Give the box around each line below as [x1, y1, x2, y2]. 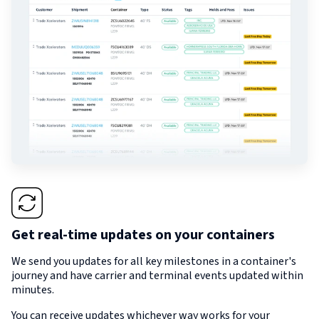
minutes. [11, 282, 54, 298]
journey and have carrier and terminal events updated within [11, 268, 303, 284]
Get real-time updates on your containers [11, 225, 275, 246]
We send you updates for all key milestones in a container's [11, 253, 296, 270]
